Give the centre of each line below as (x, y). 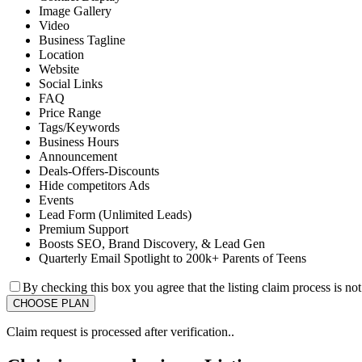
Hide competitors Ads (94, 185)
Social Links (71, 83)
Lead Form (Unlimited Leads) (115, 214)
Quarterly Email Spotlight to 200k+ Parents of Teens (173, 258)
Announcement (78, 156)
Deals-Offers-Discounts (99, 170)
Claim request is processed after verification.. (120, 331)
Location (61, 54)
